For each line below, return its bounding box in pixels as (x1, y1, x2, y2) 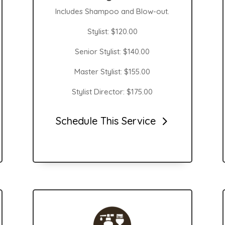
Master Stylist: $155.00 (74, 66, 151, 76)
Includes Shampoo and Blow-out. (55, 6, 170, 16)
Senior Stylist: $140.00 (75, 46, 150, 56)
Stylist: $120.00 (87, 26, 138, 36)
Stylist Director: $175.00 (72, 86, 153, 96)
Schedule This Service (56, 115, 156, 128)
